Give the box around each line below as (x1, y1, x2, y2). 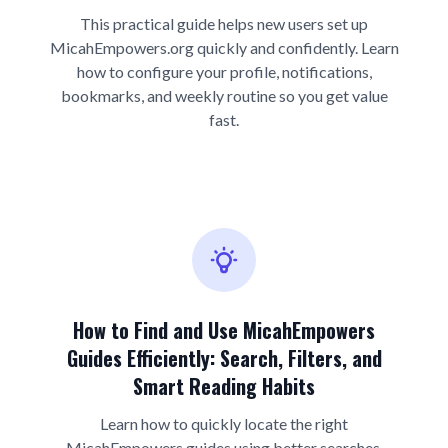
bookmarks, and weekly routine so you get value (60, 86, 388, 105)
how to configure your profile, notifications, (76, 62, 372, 81)
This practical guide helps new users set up (80, 14, 368, 33)
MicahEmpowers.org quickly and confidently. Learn (49, 38, 399, 57)
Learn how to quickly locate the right (100, 414, 348, 433)
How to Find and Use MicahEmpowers (73, 315, 375, 345)
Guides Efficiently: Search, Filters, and (66, 343, 382, 373)
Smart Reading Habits (133, 371, 315, 401)
